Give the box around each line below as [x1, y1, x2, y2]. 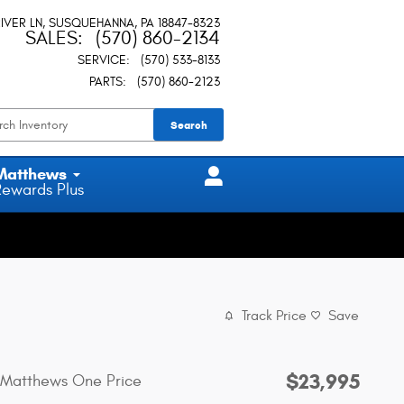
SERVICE [78, 52, 126, 68]
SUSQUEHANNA [49, 14, 134, 31]
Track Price [242, 308, 307, 325]
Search [170, 117, 207, 132]
